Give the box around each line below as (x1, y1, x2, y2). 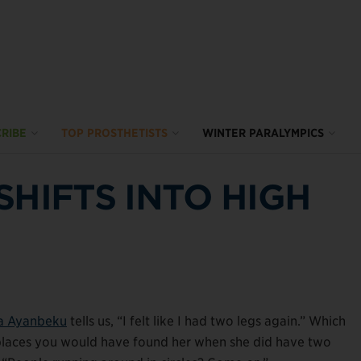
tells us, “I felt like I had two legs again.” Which (67, 313, 346, 329)
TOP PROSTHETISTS (61, 127, 168, 139)
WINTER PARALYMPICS (202, 127, 324, 139)
